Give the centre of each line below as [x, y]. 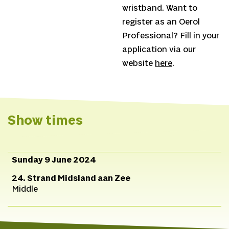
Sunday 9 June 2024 [53, 161]
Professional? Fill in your [171, 36]
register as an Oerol [161, 22]
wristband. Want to [160, 9]
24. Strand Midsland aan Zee [71, 179]
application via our [159, 50]
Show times [45, 121]
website [139, 64]
